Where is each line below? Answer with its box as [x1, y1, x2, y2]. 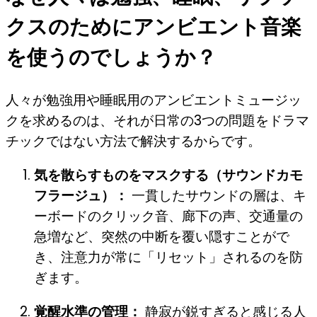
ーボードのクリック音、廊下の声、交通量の [34, 206, 303, 226]
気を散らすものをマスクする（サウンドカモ [34, 165, 303, 185]
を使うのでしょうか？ [6, 42, 217, 71]
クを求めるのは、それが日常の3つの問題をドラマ [6, 110, 309, 130]
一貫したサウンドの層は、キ [128, 185, 306, 205]
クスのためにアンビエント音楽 [6, 12, 301, 41]
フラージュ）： [34, 185, 128, 205]
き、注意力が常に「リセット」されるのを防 [34, 247, 303, 267]
